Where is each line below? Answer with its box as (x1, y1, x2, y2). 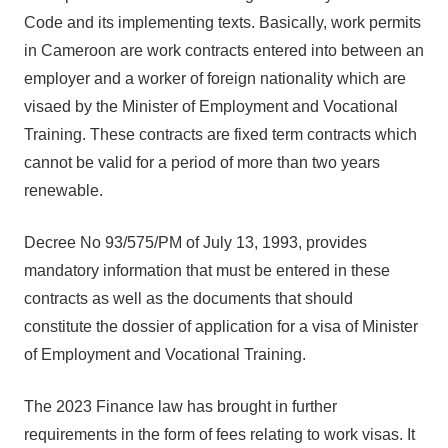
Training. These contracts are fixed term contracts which (24, 126, 417, 143)
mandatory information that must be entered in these (24, 262, 390, 279)
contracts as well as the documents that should (24, 290, 353, 307)
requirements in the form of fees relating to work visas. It (24, 426, 415, 443)
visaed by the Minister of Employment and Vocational (24, 98, 398, 115)
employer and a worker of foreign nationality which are (24, 70, 406, 87)
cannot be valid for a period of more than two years (24, 154, 380, 171)
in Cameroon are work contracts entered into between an (24, 42, 424, 59)
